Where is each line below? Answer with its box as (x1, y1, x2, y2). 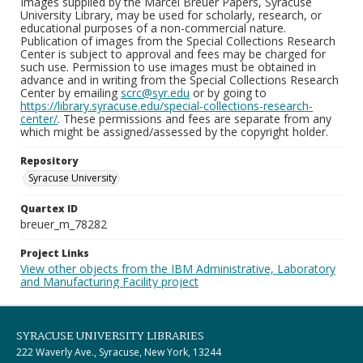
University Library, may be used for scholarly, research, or (20, 7, 322, 23)
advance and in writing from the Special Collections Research (20, 72, 339, 88)
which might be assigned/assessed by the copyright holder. (20, 124, 328, 139)
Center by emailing (20, 85, 121, 100)
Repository (20, 154, 78, 168)
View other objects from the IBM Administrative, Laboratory (20, 261, 335, 276)
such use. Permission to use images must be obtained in (20, 59, 316, 75)
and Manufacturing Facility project (20, 274, 199, 289)
